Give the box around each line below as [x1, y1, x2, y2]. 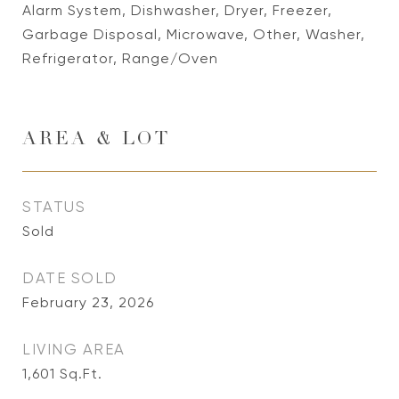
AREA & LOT [22, 131, 170, 150]
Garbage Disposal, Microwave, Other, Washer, [22, 26, 365, 43]
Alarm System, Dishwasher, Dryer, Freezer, [22, 2, 332, 19]
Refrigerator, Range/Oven [22, 50, 218, 67]
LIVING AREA [22, 340, 126, 358]
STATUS [22, 198, 85, 216]
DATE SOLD [22, 269, 118, 287]
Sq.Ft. [60, 365, 102, 382]
